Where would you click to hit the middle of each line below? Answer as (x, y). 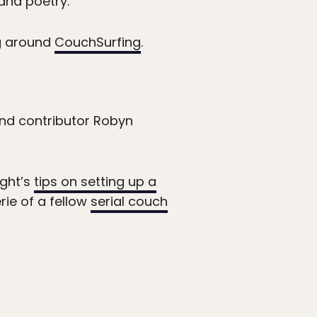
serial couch (129, 202)
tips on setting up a (95, 182)
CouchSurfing (98, 42)
